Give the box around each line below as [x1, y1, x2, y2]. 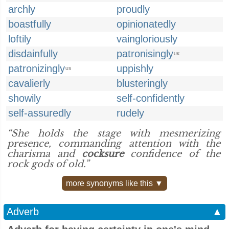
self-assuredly [8, 107, 71, 119]
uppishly [117, 63, 153, 74]
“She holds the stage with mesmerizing [7, 128, 220, 139]
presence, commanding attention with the [7, 138, 220, 149]
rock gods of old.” [7, 158, 89, 170]
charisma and [7, 148, 82, 159]
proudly [117, 4, 150, 15]
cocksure [81, 148, 124, 159]
